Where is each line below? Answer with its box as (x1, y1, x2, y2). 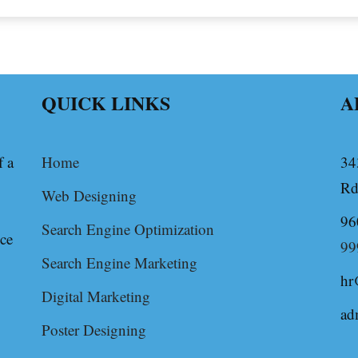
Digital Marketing (42, 286, 150, 306)
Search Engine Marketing (42, 253, 197, 272)
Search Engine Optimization (42, 219, 214, 239)
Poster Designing (42, 320, 146, 340)
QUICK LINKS (42, 89, 170, 117)
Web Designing (42, 185, 137, 205)
